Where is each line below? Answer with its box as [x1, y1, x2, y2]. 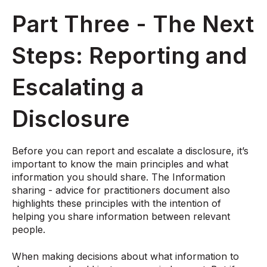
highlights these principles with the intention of [12, 197, 221, 210]
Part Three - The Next [12, 10, 254, 38]
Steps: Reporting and [12, 42, 247, 70]
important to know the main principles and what [12, 158, 228, 170]
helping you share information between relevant [12, 210, 230, 223]
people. [12, 223, 45, 236]
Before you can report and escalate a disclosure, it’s [12, 145, 249, 157]
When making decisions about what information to [12, 250, 239, 262]
